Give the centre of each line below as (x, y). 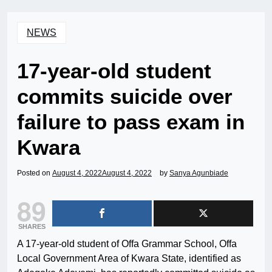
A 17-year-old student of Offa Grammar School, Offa (127, 244)
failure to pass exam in (131, 122)
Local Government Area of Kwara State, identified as (129, 259)
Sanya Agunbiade (199, 173)
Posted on (35, 173)
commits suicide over (125, 97)
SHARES (32, 227)
